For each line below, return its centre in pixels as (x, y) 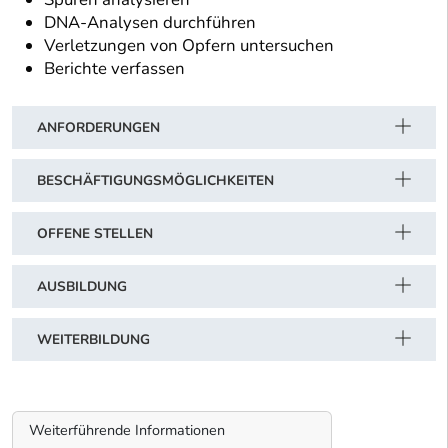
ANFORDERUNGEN (98, 128)
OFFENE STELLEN (95, 234)
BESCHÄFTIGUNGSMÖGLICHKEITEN (155, 181)
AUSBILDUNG (82, 287)
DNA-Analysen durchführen (150, 23)
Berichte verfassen (114, 69)
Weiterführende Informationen (127, 429)
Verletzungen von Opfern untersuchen (189, 46)
